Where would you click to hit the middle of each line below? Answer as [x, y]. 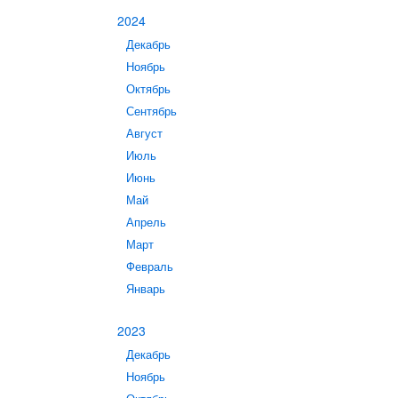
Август [144, 133]
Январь [146, 289]
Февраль [150, 267]
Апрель [146, 222]
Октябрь [148, 89]
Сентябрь [151, 111]
